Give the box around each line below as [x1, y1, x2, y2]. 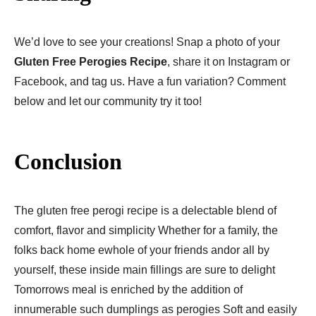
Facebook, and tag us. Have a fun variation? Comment [14, 75, 286, 87]
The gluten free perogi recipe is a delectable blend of [14, 204, 276, 217]
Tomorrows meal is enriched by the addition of [14, 283, 243, 296]
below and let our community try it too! [14, 95, 202, 107]
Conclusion [14, 148, 122, 174]
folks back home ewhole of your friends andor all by [14, 243, 269, 256]
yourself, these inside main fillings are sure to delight [14, 263, 275, 276]
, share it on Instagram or [167, 55, 290, 68]
